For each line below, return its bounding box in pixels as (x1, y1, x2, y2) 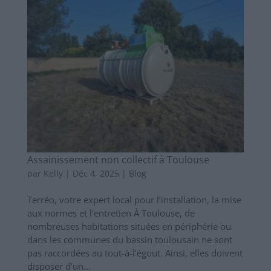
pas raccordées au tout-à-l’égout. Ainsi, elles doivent (27, 247, 243, 260)
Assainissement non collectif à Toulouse (27, 153, 209, 167)
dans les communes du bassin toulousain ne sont (27, 233, 232, 246)
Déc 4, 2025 (72, 168, 119, 180)
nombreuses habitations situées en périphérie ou (27, 220, 231, 233)
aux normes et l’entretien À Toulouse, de (27, 207, 195, 220)
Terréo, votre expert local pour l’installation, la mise (27, 194, 241, 206)
